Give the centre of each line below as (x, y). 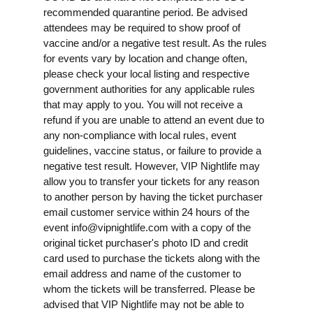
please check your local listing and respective (146, 73)
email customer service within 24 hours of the (146, 212)
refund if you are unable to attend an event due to (154, 119)
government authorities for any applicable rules (149, 89)
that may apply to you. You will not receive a (143, 104)
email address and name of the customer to (142, 273)
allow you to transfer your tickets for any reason (151, 181)
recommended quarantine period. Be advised (145, 12)
